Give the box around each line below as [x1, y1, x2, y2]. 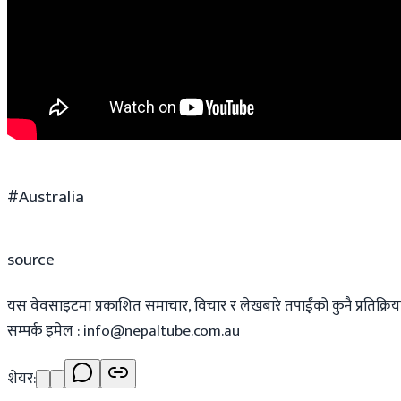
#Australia [7, 183, 84, 211]
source [7, 245, 55, 274]
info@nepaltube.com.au [83, 318, 240, 344]
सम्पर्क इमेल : [7, 318, 80, 344]
